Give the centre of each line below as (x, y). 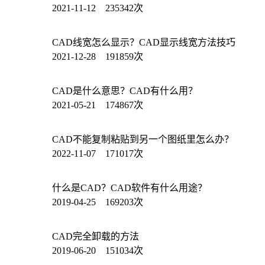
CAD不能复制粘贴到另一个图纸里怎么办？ (143, 139)
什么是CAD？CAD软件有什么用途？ (130, 188)
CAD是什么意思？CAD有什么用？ (125, 91)
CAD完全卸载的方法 (96, 236)
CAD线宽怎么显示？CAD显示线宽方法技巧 (144, 42)
